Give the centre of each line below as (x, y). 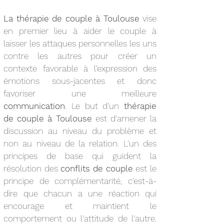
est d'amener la (126, 118)
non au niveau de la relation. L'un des (80, 143)
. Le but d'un (94, 106)
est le (145, 168)
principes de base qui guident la (80, 156)
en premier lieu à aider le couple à (80, 31)
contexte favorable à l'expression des (80, 68)
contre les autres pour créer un (80, 56)
